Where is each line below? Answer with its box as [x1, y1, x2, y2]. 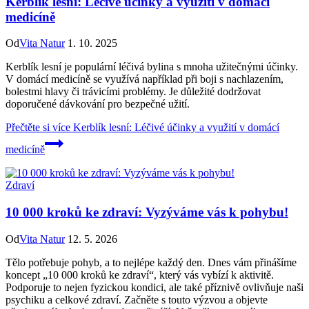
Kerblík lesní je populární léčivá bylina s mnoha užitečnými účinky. [6, 61, 298, 73]
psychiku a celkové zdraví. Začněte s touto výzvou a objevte [6, 293, 268, 306]
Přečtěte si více [6, 121, 70, 134]
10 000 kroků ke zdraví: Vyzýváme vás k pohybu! [6, 204, 288, 219]
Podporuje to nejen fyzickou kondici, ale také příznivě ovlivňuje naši [6, 281, 303, 293]
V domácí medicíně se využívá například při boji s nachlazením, [6, 73, 283, 86]
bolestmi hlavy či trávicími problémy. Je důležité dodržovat [6, 86, 261, 98]
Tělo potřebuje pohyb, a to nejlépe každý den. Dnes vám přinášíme [6, 256, 297, 268]
